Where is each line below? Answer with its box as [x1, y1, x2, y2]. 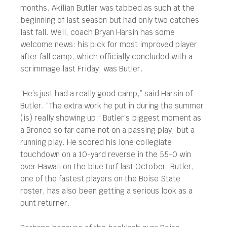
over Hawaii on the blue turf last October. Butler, [20, 162, 194, 171]
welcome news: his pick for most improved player [20, 40, 197, 49]
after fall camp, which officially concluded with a [20, 52, 193, 61]
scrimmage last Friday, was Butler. [20, 64, 143, 73]
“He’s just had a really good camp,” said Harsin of [20, 89, 193, 98]
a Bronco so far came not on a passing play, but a [20, 125, 195, 135]
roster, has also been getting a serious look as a [20, 186, 193, 196]
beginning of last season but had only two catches [20, 15, 199, 25]
